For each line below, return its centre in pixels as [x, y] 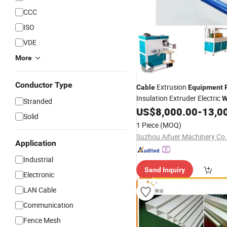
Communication [48, 205]
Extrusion [172, 87]
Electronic [39, 175]
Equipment [205, 87]
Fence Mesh [42, 220]
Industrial [38, 159]
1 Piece [147, 125]
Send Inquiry [165, 170]
